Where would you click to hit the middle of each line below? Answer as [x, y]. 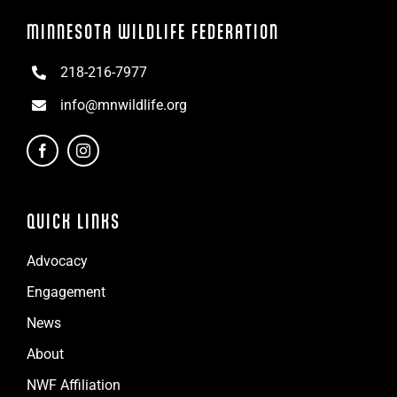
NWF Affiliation [74, 385]
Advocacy [57, 261]
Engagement [66, 292]
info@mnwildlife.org [124, 105]
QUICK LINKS [74, 222]
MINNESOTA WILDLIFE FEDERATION [153, 32]
